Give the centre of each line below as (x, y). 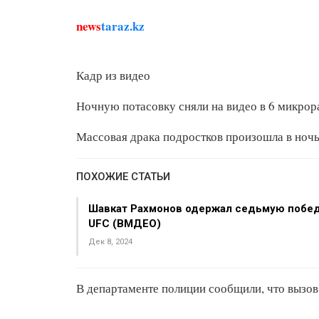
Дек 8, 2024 (110, 242)
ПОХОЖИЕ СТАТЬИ (123, 177)
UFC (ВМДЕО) (125, 224)
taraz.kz (123, 26)
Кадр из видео (113, 75)
